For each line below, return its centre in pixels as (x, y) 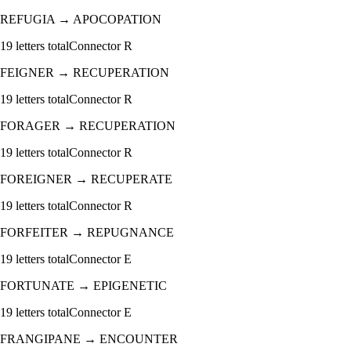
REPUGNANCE (130, 233)
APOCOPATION (117, 20)
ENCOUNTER (139, 339)
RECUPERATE (132, 179)
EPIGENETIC (130, 286)
